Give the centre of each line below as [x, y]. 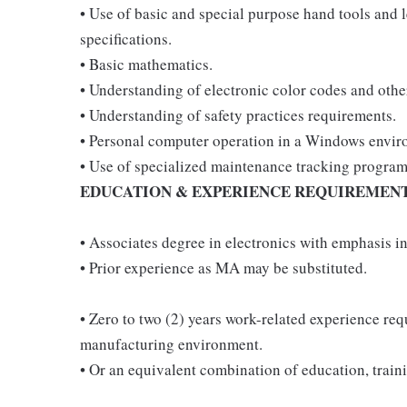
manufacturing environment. [171, 344]
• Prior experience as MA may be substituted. [223, 268]
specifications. [126, 39]
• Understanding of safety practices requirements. [238, 115]
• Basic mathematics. [146, 64]
